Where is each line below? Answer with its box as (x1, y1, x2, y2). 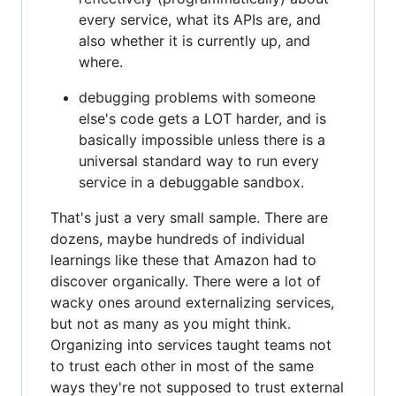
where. (79, 52, 123, 71)
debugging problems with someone (79, 88, 316, 106)
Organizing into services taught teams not (50, 335, 331, 354)
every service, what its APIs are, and (79, 10, 321, 28)
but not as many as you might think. (50, 314, 291, 332)
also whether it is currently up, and (79, 31, 310, 49)
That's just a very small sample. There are (50, 208, 328, 226)
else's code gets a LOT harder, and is (79, 109, 326, 127)
